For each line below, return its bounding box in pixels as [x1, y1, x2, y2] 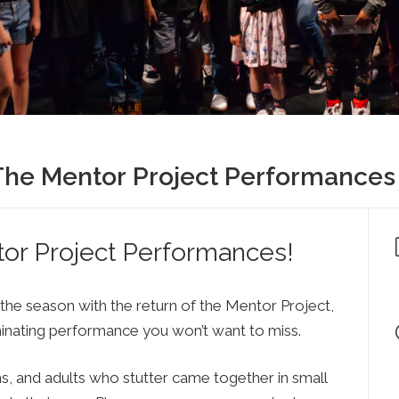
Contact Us [34, 32, 109, 49]
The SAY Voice [34, 65, 125, 82]
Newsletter [34, 84, 105, 101]
